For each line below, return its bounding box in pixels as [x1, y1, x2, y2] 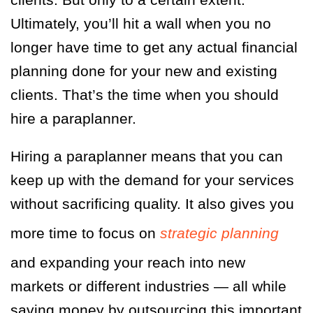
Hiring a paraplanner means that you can [10, 148, 283, 165]
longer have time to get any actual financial [10, 39, 298, 56]
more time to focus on [10, 225, 156, 242]
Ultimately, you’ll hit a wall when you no [10, 15, 271, 32]
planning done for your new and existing [10, 63, 277, 80]
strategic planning [160, 225, 279, 242]
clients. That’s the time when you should [10, 87, 279, 103]
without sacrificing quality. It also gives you [10, 196, 294, 212]
